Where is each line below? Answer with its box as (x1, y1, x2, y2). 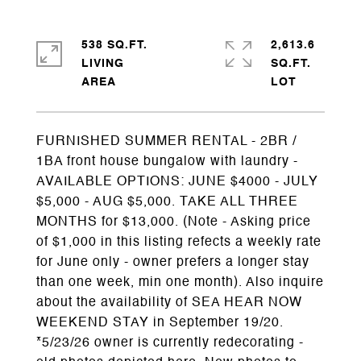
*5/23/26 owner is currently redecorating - (36, 337, 304, 350)
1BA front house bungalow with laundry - (36, 156, 298, 168)
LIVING (81, 58, 124, 69)
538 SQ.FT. (81, 39, 147, 51)
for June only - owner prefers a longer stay (36, 256, 309, 269)
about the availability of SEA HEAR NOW (36, 297, 302, 309)
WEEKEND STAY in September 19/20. (36, 317, 284, 330)
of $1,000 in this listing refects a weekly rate (36, 236, 322, 249)
